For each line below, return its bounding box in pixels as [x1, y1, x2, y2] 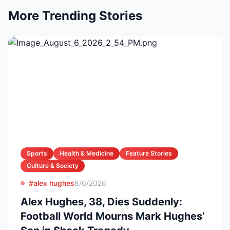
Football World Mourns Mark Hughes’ [21, 210, 205, 222]
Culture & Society [27, 162, 79, 169]
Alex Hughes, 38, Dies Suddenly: [21, 196, 182, 208]
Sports [27, 149, 47, 157]
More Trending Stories [8, 8, 142, 23]
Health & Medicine [60, 149, 113, 157]
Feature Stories [126, 149, 172, 157]
